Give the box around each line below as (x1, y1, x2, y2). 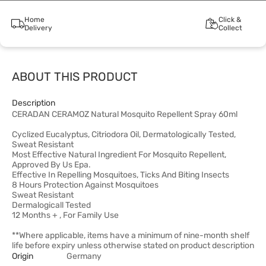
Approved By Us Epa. (12, 160, 91, 170)
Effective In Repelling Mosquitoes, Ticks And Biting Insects (12, 170, 229, 180)
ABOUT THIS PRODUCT (12, 69, 138, 84)
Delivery (24, 24, 52, 32)
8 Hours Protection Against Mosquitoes (12, 180, 159, 190)
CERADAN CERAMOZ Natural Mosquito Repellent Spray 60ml (12, 109, 237, 119)
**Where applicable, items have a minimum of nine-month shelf (12, 230, 249, 240)
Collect (218, 24, 242, 32)
